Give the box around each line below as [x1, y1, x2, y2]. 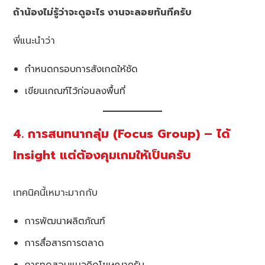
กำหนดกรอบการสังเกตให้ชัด [25, 62, 138, 76]
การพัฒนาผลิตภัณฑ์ [25, 214, 106, 228]
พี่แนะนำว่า [13, 33, 56, 48]
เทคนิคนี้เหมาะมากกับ [13, 185, 98, 200]
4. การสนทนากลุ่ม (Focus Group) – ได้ [13, 124, 231, 143]
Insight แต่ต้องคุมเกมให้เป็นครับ [13, 146, 192, 164]
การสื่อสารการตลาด [25, 235, 105, 250]
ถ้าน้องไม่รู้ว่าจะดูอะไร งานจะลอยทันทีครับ [13, 5, 192, 20]
